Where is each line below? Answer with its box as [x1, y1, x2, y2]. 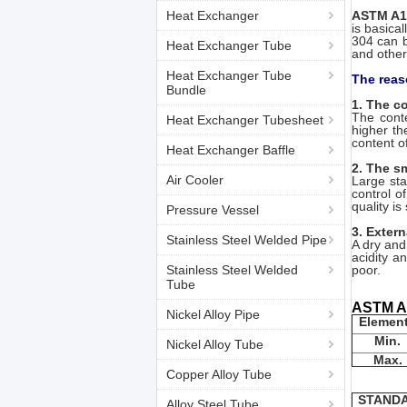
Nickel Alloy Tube [166, 337, 263, 352]
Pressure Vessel [166, 203, 259, 217]
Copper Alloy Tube [166, 367, 272, 382]
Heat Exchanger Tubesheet [166, 113, 323, 127]
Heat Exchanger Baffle [166, 143, 295, 157]
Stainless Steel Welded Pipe [166, 233, 327, 247]
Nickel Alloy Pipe [166, 307, 260, 322]
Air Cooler [166, 173, 223, 187]
